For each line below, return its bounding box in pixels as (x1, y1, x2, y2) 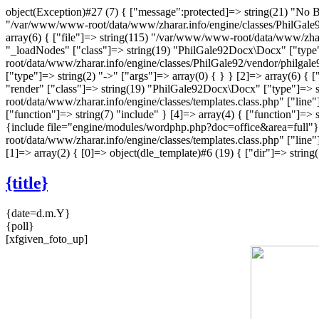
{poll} (6, 219, 34, 232)
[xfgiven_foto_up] (6, 232, 88, 245)
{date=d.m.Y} (6, 206, 70, 219)
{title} (6, 173, 48, 192)
